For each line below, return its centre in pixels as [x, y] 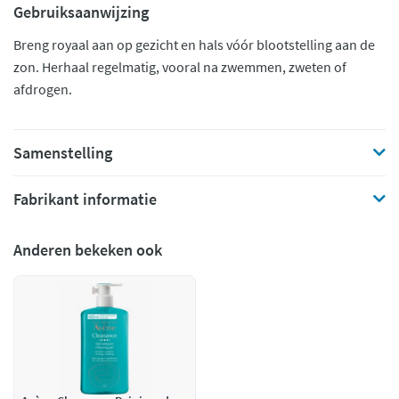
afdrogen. [43, 89]
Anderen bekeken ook [88, 250]
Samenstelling [63, 153]
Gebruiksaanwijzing [81, 12]
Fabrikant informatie [85, 199]
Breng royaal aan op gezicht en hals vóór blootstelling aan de [194, 45]
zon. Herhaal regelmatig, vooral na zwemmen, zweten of [180, 67]
